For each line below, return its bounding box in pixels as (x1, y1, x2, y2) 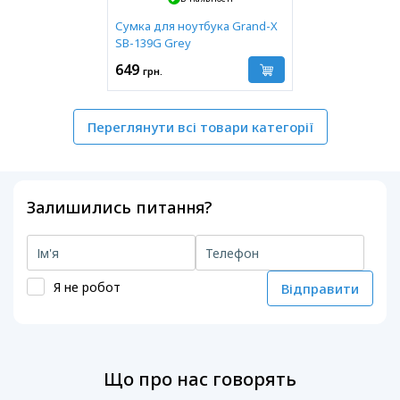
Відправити (280, 279, 359, 298)
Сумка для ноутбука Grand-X (115, 18, 278, 35)
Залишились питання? (27, 196, 212, 219)
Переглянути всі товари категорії (87, 118, 313, 137)
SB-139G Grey (115, 35, 191, 52)
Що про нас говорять (104, 367, 296, 392)
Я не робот (54, 278, 121, 296)
